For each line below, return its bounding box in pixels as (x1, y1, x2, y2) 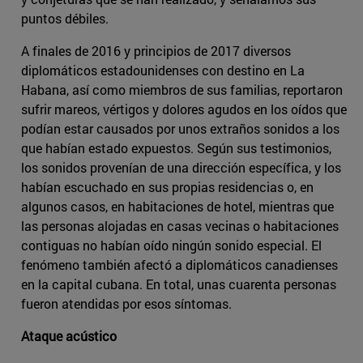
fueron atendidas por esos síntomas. (21, 295, 232, 313)
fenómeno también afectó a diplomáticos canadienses (21, 256, 338, 274)
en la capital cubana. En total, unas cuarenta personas (21, 275, 336, 293)
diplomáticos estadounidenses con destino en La (21, 62, 305, 79)
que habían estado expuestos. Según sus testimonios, (21, 139, 331, 157)
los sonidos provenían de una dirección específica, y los (21, 159, 341, 177)
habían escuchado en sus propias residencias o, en (21, 178, 314, 196)
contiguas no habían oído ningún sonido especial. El (21, 237, 322, 254)
